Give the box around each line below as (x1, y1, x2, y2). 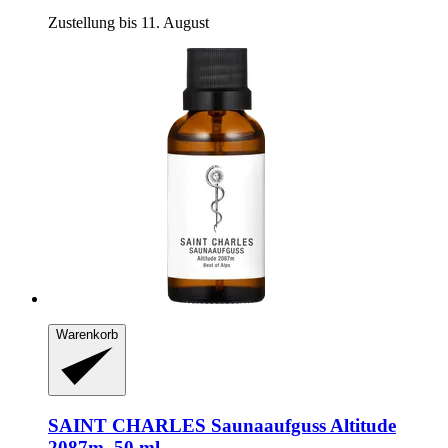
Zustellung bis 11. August (48, 13, 209, 31)
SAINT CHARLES (48, 414, 206, 436)
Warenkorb (56, 326, 118, 342)
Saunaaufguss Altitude (206, 414, 396, 436)
